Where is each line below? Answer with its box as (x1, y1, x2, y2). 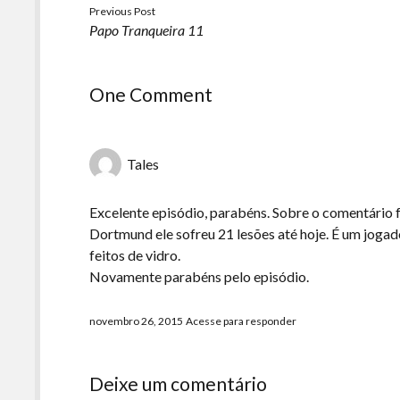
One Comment (89, 83, 213, 105)
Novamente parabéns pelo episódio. (89, 268, 310, 285)
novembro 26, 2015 (89, 314, 184, 328)
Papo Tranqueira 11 (89, 21, 204, 38)
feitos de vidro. (89, 246, 181, 263)
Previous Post (89, 4, 156, 18)
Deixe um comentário (89, 372, 268, 395)
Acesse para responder (186, 314, 297, 328)
